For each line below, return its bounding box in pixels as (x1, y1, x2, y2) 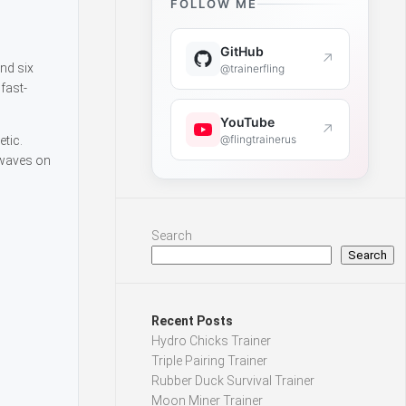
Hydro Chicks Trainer (151, 333, 271, 348)
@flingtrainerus (220, 131, 296, 146)
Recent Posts (151, 314, 233, 328)
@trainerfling (220, 61, 285, 75)
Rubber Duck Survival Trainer (151, 373, 314, 388)
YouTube (220, 113, 275, 130)
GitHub (220, 43, 264, 59)
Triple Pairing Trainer (151, 353, 267, 368)
